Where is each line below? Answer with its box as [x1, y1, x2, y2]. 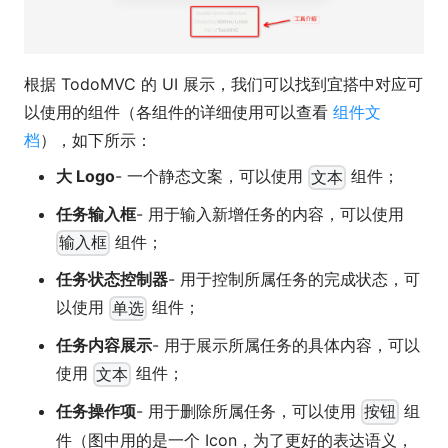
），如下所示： [40, 130, 152, 151]
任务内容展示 [56, 335, 152, 356]
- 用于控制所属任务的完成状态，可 [168, 269, 420, 290]
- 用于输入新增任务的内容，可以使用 [136, 203, 404, 224]
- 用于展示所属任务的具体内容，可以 [152, 335, 420, 356]
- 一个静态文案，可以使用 [115, 166, 308, 187]
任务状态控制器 [56, 269, 168, 290]
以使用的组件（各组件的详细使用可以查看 [24, 102, 333, 123]
